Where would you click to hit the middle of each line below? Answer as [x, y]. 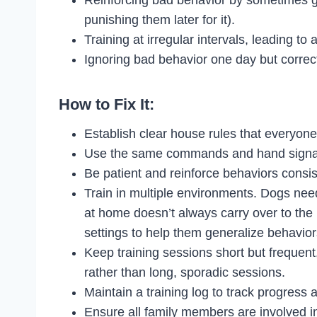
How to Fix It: [106, 104]
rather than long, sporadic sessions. [185, 272]
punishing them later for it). [160, 19]
